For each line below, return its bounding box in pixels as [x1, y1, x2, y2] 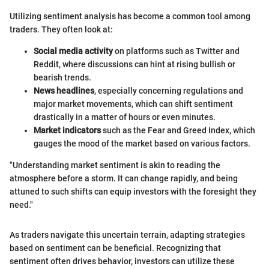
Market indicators [34, 125, 101, 135]
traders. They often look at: [10, 25, 113, 34]
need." [10, 200, 33, 210]
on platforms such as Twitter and [113, 46, 240, 56]
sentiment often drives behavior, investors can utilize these [10, 256, 235, 266]
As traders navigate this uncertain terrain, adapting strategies [10, 230, 245, 240]
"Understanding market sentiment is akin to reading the [10, 160, 220, 170]
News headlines [34, 86, 94, 95]
